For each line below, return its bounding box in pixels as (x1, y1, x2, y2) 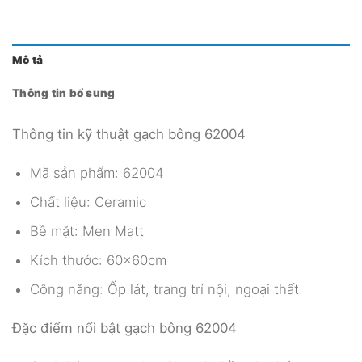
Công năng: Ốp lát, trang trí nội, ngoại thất (29, 280, 299, 297)
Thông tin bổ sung (12, 86, 116, 99)
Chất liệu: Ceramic (29, 193, 146, 210)
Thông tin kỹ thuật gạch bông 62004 (12, 125, 246, 142)
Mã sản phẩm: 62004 (29, 164, 164, 181)
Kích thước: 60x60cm (29, 251, 166, 268)
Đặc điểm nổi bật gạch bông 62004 (12, 319, 237, 336)
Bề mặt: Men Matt (29, 222, 144, 239)
